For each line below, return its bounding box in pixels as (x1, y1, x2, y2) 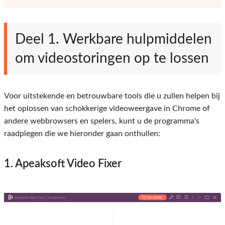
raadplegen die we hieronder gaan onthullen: (4, 130, 160, 138)
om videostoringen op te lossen (15, 51, 209, 66)
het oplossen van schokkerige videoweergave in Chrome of (4, 104, 210, 113)
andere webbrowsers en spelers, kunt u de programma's (4, 117, 199, 126)
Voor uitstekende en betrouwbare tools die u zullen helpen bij (4, 92, 220, 100)
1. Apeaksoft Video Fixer (4, 158, 122, 170)
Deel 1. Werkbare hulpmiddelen (15, 32, 212, 47)
